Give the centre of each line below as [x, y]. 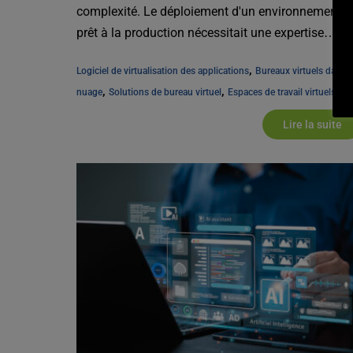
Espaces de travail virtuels [282, 92]
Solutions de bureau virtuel [165, 92]
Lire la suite [313, 124]
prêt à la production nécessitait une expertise [201, 32]
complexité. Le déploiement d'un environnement [209, 11]
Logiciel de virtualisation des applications [163, 71]
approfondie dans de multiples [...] [171, 54]
